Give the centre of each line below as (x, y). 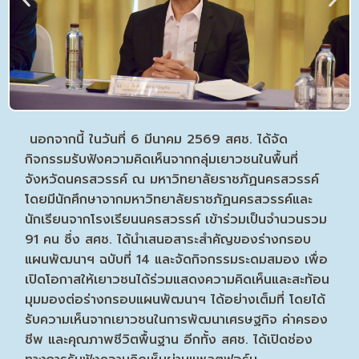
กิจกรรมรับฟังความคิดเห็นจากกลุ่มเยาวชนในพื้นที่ (162, 159)
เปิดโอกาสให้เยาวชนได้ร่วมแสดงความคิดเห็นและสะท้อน (177, 279)
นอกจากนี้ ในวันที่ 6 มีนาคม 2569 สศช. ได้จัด (157, 139)
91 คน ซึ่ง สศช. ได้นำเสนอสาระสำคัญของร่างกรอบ (168, 239)
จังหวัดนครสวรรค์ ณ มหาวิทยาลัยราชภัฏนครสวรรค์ (172, 179)
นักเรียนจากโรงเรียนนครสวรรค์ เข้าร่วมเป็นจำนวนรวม (176, 219)
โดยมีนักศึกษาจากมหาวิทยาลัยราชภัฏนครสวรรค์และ (169, 199)
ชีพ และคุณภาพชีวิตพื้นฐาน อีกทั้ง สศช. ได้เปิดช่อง (169, 339)
